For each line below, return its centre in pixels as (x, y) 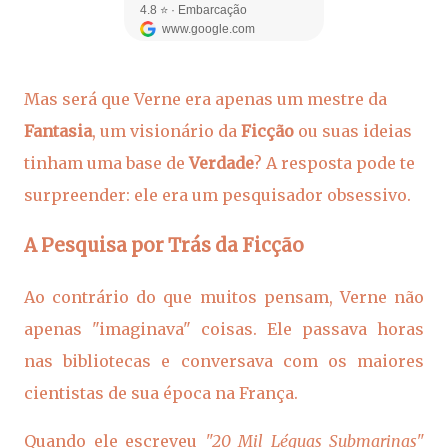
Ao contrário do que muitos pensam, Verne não (224, 296)
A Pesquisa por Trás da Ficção (164, 245)
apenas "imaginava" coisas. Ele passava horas (224, 328)
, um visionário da (166, 131)
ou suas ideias (353, 131)
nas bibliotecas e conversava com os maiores (224, 360)
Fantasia (58, 131)
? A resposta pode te (334, 163)
